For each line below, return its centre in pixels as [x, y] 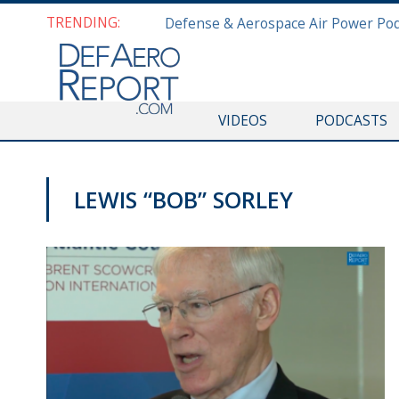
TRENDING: [83, 22]
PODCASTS [351, 120]
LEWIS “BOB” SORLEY [183, 199]
